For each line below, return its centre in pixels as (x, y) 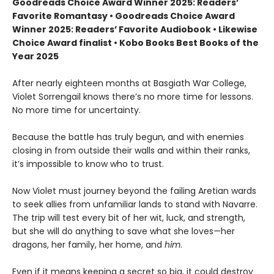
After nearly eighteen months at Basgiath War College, (129, 83)
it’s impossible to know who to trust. (88, 164)
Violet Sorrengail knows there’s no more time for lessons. (133, 96)
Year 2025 (35, 56)
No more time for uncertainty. (76, 110)
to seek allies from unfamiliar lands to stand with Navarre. (135, 204)
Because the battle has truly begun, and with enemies (128, 137)
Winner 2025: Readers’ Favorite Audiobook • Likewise (135, 29)
